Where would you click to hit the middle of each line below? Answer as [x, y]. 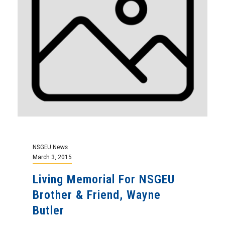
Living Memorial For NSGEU [104, 179]
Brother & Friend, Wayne [97, 195]
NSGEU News [50, 146]
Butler [48, 210]
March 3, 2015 [52, 156]
